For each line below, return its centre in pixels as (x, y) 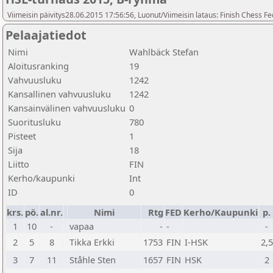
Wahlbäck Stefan (164, 52)
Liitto (19, 164)
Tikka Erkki (92, 242)
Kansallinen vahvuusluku (59, 94)
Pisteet (22, 136)
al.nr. (51, 212)
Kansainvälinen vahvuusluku (67, 108)
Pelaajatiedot (46, 35)
